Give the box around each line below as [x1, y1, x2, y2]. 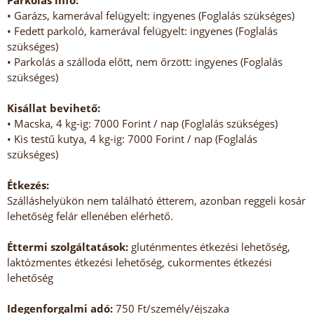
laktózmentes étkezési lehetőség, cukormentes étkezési [7, 255, 272, 270]
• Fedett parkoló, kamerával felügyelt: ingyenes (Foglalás [7, 24, 278, 39]
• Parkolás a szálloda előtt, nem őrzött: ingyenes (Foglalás [7, 55, 282, 69]
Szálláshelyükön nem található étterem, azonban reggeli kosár [7, 193, 306, 208]
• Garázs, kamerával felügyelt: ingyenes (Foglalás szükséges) [7, 8, 294, 23]
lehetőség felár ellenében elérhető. [7, 209, 173, 224]
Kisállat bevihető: [7, 101, 100, 116]
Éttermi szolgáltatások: [7, 240, 128, 254]
